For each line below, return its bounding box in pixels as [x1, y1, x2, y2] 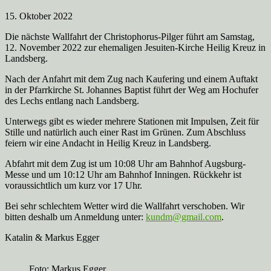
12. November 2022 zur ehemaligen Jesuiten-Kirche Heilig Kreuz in [5, 42, 266, 53]
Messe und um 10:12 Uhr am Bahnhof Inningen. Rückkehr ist [5, 169, 241, 180]
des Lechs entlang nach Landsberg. [5, 95, 139, 106]
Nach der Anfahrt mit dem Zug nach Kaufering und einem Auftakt [5, 73, 258, 84]
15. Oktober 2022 [5, 10, 73, 21]
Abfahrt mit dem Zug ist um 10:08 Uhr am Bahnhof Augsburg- [5, 158, 246, 169]
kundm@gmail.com [146, 211, 221, 222]
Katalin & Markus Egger [5, 232, 99, 243]
